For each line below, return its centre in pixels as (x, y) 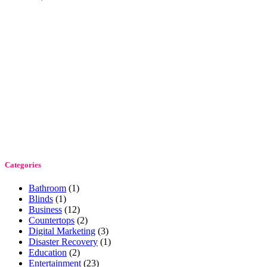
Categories (23, 164)
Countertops (52, 221)
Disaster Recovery (63, 242)
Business (45, 210)
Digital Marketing (62, 231)
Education (48, 253)
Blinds (41, 199)
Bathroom (47, 188)
